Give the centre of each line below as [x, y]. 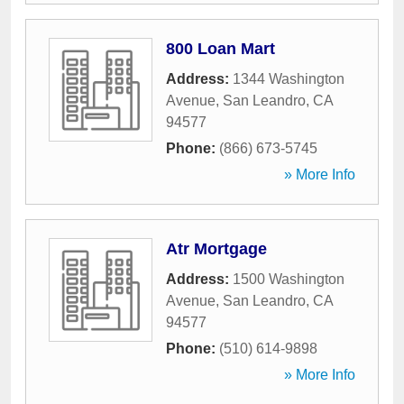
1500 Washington [289, 279]
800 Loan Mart [220, 49]
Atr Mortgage [216, 249]
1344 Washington [289, 79]
